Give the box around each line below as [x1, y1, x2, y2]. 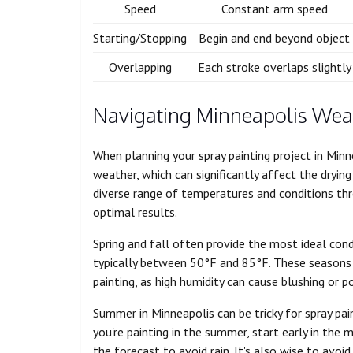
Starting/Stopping [93, 29, 188, 46]
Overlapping [108, 58, 172, 75]
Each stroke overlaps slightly [197, 58, 351, 75]
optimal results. [93, 204, 177, 221]
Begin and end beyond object [199, 29, 350, 46]
